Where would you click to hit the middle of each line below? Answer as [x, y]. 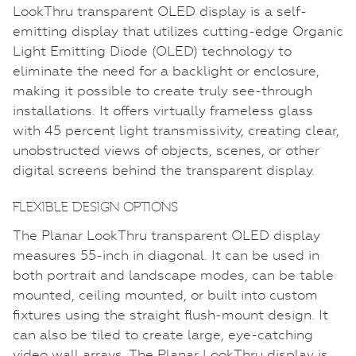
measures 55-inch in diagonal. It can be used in [166, 255]
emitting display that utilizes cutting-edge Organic [178, 31]
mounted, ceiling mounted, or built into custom [165, 294]
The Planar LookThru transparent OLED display [166, 235]
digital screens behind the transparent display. [164, 170]
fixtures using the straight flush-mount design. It [170, 314]
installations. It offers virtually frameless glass [163, 110]
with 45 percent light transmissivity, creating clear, [176, 130]
